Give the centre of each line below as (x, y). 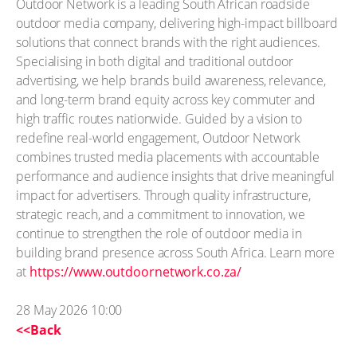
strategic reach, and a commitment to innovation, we (161, 214)
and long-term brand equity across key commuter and (166, 99)
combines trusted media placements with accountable (168, 157)
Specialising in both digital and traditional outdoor (155, 61)
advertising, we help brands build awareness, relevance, (171, 80)
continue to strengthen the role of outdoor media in (159, 233)
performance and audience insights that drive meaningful (175, 176)
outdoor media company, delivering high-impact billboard (177, 23)
